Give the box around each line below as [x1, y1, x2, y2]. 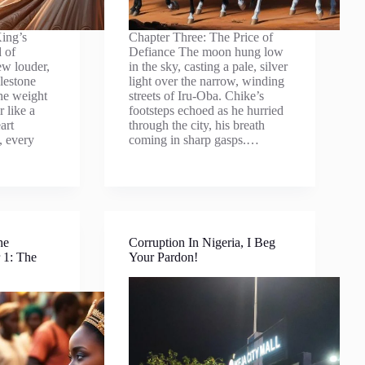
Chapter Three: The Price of [129, 30, 274, 44]
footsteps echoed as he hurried [129, 103, 284, 117]
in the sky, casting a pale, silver [129, 59, 288, 73]
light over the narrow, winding [129, 74, 285, 88]
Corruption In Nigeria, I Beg [129, 235, 276, 249]
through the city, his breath [129, 118, 266, 132]
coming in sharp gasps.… [129, 133, 260, 147]
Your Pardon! [129, 250, 199, 264]
